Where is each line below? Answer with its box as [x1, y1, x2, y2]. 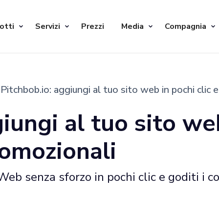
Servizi [35, 21, 60, 32]
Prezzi [81, 21, 104, 32]
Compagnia [165, 21, 206, 32]
